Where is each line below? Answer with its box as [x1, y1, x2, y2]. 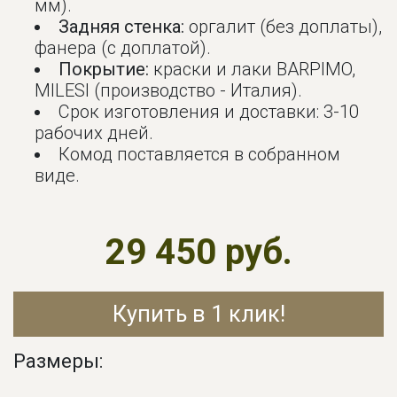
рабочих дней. [35, 122, 154, 144]
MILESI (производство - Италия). [35, 80, 303, 102]
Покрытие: [58, 58, 150, 81]
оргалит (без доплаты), [184, 16, 383, 38]
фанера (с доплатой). [35, 37, 212, 59]
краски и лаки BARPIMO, [149, 58, 356, 81]
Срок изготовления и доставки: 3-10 [58, 101, 360, 123]
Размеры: [13, 349, 103, 373]
